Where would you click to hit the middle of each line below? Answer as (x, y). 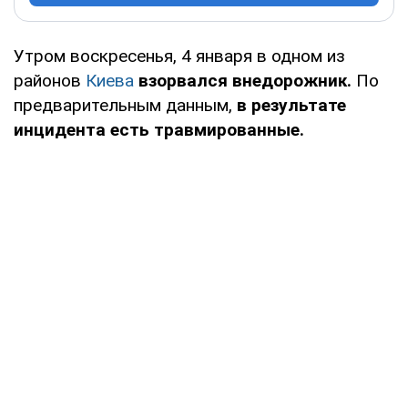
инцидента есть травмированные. (159, 129)
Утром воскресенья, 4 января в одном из (179, 56)
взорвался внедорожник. (245, 80)
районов (50, 80)
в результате (289, 105)
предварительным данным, (123, 105)
